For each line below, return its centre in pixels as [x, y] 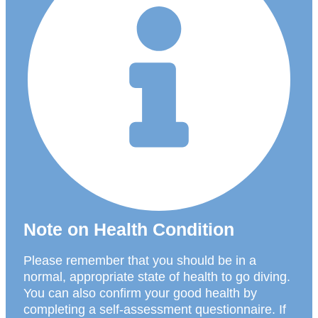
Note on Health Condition [129, 230]
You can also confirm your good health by [140, 294]
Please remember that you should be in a [140, 261]
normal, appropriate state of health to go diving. [157, 277]
